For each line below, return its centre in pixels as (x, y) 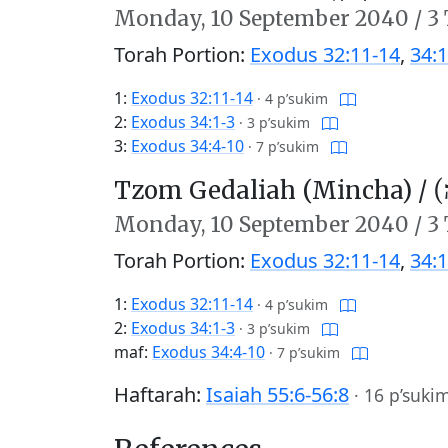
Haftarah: (160, 394)
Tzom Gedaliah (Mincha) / (273, 190)
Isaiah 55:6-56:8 (277, 394)
